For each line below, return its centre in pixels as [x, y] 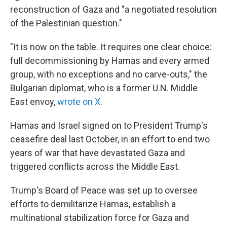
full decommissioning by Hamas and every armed [110, 61]
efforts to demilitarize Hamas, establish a [93, 204]
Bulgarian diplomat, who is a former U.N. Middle [104, 88]
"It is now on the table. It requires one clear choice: [111, 47]
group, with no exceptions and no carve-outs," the [109, 74]
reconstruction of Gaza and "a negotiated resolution [113, 9]
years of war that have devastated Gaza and [98, 153]
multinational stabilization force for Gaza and [100, 218]
